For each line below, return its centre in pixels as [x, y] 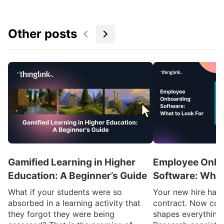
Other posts [42, 33]
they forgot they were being [61, 214]
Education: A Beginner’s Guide [77, 176]
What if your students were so [65, 192]
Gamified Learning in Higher [72, 162]
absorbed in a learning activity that [74, 203]
